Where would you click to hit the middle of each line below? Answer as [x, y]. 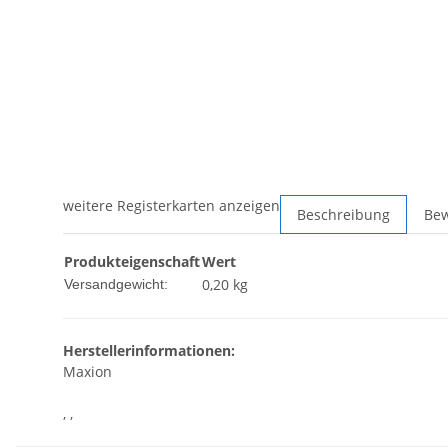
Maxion [87, 372]
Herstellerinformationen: [149, 351]
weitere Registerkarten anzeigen [171, 206]
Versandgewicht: [116, 284]
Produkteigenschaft [132, 262]
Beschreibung [343, 215]
